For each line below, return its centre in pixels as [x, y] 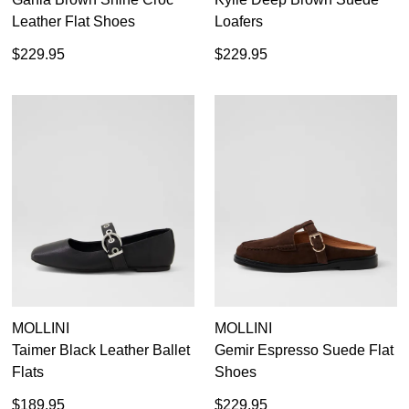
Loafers [239, 22]
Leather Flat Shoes [73, 22]
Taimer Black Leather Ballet [101, 350]
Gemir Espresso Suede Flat [304, 350]
